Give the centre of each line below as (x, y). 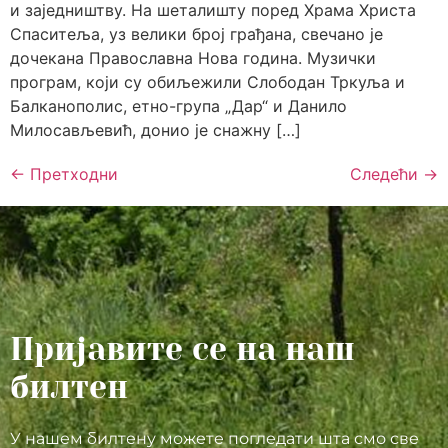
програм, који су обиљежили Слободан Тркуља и (207, 82)
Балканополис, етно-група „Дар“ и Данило (178, 106)
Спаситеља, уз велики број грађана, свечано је (196, 34)
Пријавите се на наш (182, 349)
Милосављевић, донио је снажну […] (155, 130)
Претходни (71, 174)
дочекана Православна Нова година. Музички (193, 58)
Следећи (386, 174)
